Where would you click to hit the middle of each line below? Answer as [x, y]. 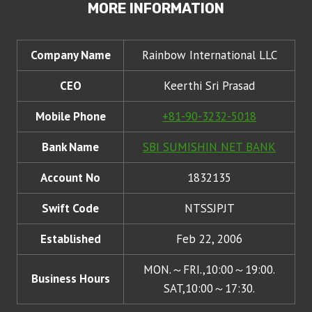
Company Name [70, 55]
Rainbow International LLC [209, 55]
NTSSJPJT [209, 209]
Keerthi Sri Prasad [209, 86]
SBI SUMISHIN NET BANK [209, 147]
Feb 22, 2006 [209, 239]
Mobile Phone [70, 117]
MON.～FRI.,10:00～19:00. [209, 270]
